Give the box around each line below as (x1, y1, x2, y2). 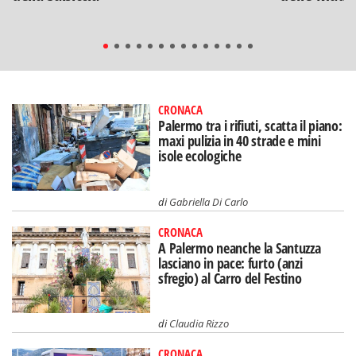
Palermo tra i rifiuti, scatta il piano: (158, 115, 342, 135)
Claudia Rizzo (169, 316, 230, 331)
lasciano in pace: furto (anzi (158, 253, 303, 273)
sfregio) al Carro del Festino (158, 268, 302, 288)
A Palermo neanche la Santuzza (158, 238, 321, 257)
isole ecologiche (158, 145, 242, 165)
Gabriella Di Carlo (169, 194, 249, 209)
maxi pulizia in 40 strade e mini (158, 130, 321, 150)
